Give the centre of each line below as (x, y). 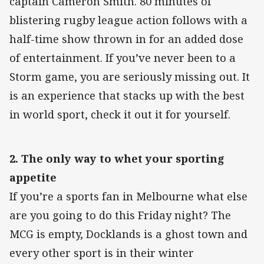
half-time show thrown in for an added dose (126, 39)
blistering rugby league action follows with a (128, 20)
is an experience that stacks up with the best (127, 95)
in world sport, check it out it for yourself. (120, 114)
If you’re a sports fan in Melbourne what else (128, 196)
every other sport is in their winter (102, 253)
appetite (33, 177)
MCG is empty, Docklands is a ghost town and (128, 234)
